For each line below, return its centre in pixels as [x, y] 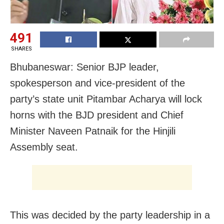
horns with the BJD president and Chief [97, 115]
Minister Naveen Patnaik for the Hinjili [93, 131]
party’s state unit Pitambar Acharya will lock [106, 99]
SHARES [21, 49]
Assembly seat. [44, 147]
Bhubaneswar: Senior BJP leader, [84, 67]
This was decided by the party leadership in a [110, 215]
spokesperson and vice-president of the [97, 83]
